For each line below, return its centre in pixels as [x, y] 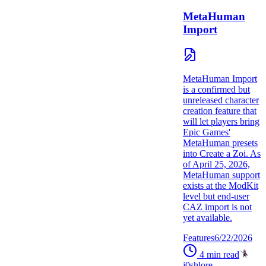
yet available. [208, 217]
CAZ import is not [217, 207]
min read [222, 254]
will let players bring [221, 121]
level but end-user [216, 196]
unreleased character [221, 100]
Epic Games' [207, 132]
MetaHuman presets [220, 142]
